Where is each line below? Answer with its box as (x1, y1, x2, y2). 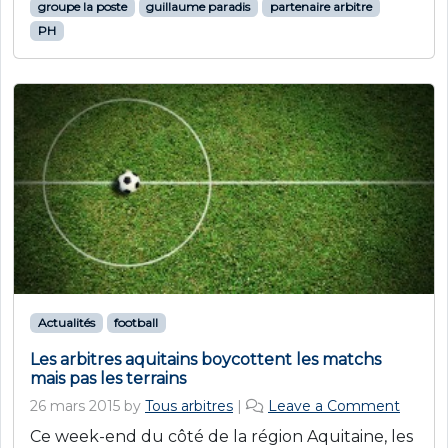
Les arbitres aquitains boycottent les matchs (30, 350, 381, 370)
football (114, 315, 159, 331)
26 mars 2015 (30, 397, 120, 416)
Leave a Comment (268, 397, 400, 416)
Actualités (37, 315, 95, 331)
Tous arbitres (145, 397, 233, 416)
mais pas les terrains (30, 369, 186, 389)
